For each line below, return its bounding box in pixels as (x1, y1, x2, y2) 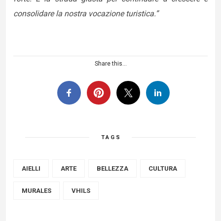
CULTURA (148, 165, 177, 172)
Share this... (94, 60, 127, 67)
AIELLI (22, 165, 40, 172)
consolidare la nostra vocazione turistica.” (13, 9, 158, 18)
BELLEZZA (97, 165, 128, 172)
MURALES (22, 187, 51, 194)
